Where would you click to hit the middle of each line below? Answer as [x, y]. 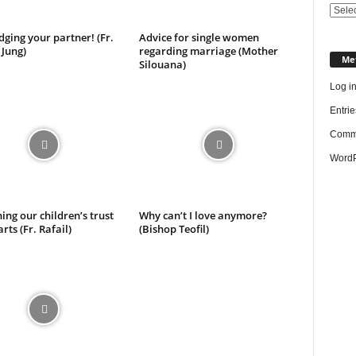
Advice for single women [199, 37]
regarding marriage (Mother [208, 50]
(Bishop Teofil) [174, 228]
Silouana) [162, 64]
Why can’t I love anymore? [203, 215]
